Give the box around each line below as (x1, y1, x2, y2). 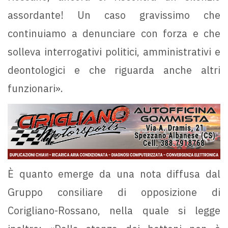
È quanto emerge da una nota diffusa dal (8, 167, 220, 181)
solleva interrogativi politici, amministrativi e (8, 44, 220, 59)
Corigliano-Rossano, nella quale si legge (8, 204, 220, 218)
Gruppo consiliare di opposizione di (8, 185, 220, 199)
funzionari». (8, 81, 63, 95)
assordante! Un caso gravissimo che (8, 8, 220, 22)
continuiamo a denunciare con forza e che (8, 26, 220, 40)
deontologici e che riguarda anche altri (8, 63, 220, 77)
